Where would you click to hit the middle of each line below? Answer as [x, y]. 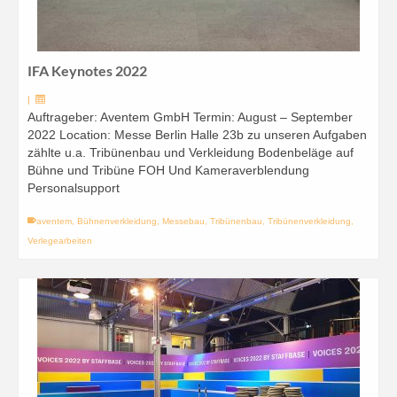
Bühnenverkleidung [117, 221]
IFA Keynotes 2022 [87, 70]
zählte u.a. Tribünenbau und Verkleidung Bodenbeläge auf [191, 152]
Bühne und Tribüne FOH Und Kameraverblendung [168, 170]
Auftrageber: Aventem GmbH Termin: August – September [190, 117]
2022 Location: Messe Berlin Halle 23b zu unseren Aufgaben [197, 135]
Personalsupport [74, 188]
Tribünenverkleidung [309, 221]
